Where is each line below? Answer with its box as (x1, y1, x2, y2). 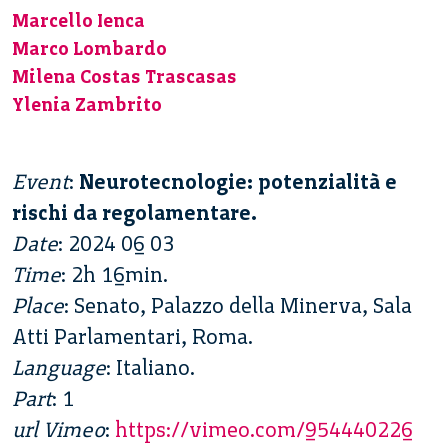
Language (12, 355, 106, 381)
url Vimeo (12, 417, 105, 443)
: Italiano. (106, 355, 195, 381)
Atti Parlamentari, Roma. (12, 324, 253, 350)
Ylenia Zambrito (12, 93, 162, 117)
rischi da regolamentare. (12, 200, 257, 226)
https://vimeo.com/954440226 (115, 417, 413, 443)
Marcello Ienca (12, 9, 145, 33)
